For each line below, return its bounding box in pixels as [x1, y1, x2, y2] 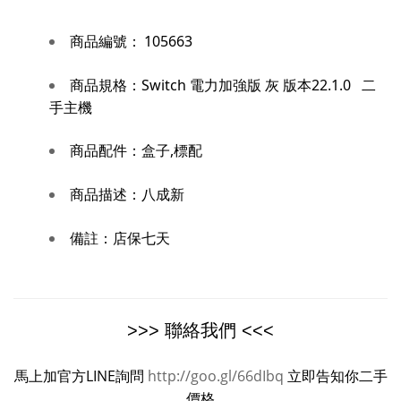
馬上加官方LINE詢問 [13, 365, 148, 386]
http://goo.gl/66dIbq [147, 365, 284, 386]
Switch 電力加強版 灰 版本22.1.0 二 [141, 74, 376, 95]
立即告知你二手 [286, 365, 388, 386]
